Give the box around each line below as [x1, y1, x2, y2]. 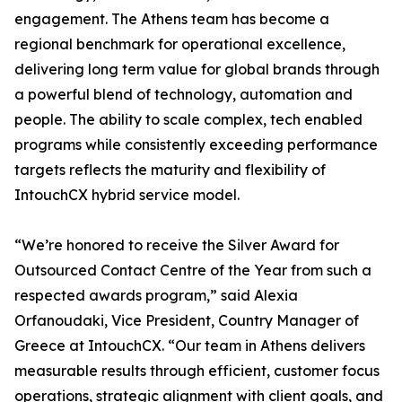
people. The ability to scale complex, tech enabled [14, 110, 363, 129]
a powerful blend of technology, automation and [14, 85, 353, 104]
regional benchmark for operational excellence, [14, 35, 345, 54]
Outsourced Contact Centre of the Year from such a [14, 261, 371, 280]
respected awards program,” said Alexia [14, 286, 298, 305]
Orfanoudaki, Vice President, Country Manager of [14, 311, 359, 330]
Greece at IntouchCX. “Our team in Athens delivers [14, 336, 365, 355]
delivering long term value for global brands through [14, 60, 380, 79]
